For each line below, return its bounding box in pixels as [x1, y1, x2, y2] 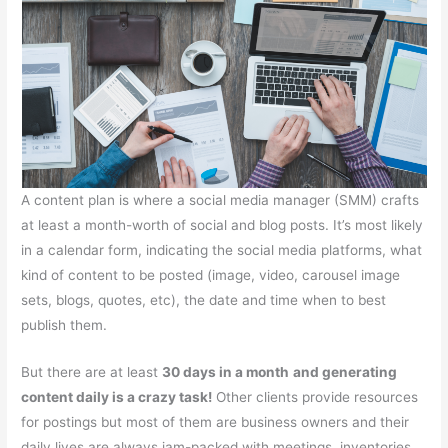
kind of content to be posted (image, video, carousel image [21, 267, 401, 284]
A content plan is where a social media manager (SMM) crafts [21, 192, 420, 209]
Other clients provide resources [212, 389, 419, 406]
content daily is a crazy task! [21, 389, 213, 406]
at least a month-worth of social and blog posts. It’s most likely [21, 217, 424, 234]
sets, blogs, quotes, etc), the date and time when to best [21, 292, 387, 309]
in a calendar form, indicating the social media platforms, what [21, 242, 423, 259]
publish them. [21, 317, 108, 334]
